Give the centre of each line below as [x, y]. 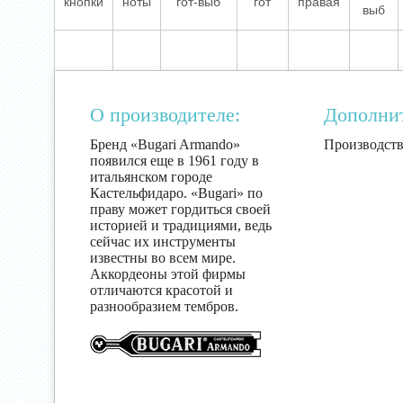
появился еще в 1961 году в [175, 161]
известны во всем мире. [163, 258]
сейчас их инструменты [163, 242]
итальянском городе [151, 177]
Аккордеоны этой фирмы [168, 274]
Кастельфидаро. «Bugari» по [176, 193]
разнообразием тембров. [164, 306]
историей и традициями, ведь [181, 225]
